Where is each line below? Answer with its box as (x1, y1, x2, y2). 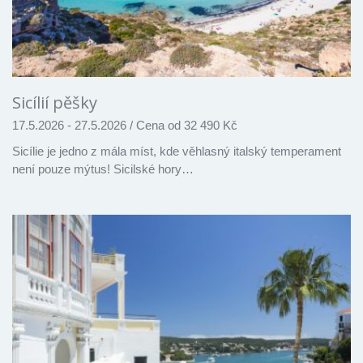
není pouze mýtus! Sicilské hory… (12, 161, 194, 176)
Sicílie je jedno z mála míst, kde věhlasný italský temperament (12, 143, 341, 158)
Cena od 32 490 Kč (133, 117, 237, 132)
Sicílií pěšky (12, 91, 97, 113)
